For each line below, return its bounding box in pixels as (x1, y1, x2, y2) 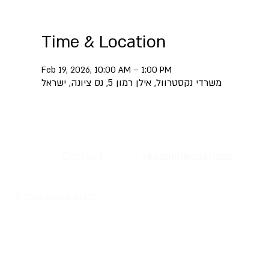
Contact (62, 150, 103, 163)
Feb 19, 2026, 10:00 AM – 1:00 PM (41, 64, 172, 76)
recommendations (143, 150, 232, 163)
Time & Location (41, 31, 166, 53)
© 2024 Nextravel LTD (14, 192, 97, 203)
